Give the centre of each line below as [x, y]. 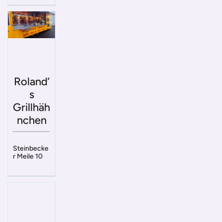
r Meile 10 [28, 157]
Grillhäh [31, 108]
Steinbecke [31, 149]
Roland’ [31, 82]
